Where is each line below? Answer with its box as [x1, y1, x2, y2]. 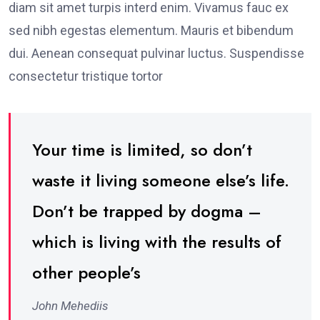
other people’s [32, 259, 141, 285]
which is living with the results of [32, 229, 281, 254]
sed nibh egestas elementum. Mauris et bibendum [9, 22, 294, 38]
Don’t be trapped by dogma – [32, 198, 261, 224]
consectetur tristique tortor [9, 68, 163, 84]
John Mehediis [32, 298, 109, 313]
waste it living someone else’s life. [32, 167, 289, 193]
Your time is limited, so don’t [32, 136, 252, 162]
